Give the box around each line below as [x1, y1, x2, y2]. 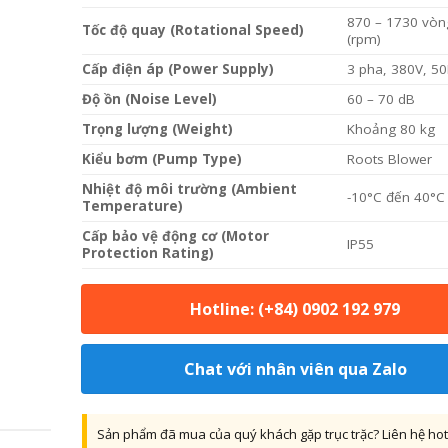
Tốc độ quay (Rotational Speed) [81, 21, 304, 39]
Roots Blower [347, 150, 433, 168]
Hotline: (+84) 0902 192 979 [190, 298, 401, 320]
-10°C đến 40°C [347, 188, 446, 206]
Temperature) [81, 197, 183, 215]
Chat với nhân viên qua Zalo [183, 358, 407, 380]
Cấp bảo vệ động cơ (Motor [81, 227, 269, 245]
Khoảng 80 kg [347, 120, 436, 138]
